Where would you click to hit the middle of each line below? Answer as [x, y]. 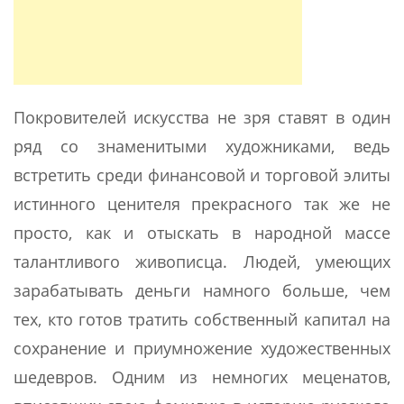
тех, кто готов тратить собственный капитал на [202, 320]
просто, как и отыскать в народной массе [202, 233]
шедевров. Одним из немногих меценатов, [202, 377]
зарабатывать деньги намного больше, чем [202, 291]
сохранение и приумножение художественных [202, 349]
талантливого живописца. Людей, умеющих [202, 262]
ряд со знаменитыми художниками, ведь [202, 147]
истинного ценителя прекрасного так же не [202, 204]
